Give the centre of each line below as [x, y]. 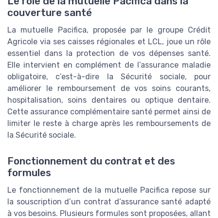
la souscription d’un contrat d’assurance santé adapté [109, 202]
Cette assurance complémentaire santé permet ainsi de [109, 112]
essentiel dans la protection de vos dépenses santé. [109, 53]
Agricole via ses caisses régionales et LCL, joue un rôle [109, 42]
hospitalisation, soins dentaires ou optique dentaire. [109, 100]
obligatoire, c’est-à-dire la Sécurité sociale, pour [109, 77]
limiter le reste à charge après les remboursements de [109, 123]
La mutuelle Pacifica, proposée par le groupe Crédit [109, 30]
